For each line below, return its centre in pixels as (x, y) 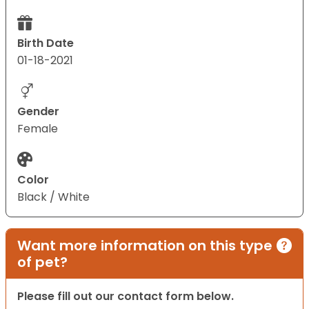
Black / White (53, 197)
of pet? (42, 262)
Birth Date (46, 43)
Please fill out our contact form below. (126, 297)
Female (38, 129)
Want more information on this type (145, 246)
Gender (38, 112)
